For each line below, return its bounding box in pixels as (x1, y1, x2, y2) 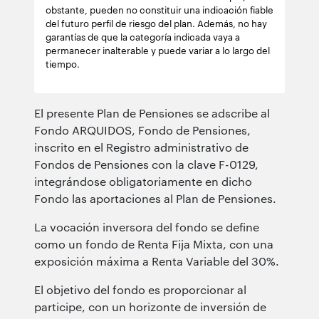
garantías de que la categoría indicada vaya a (46, 31, 240, 42)
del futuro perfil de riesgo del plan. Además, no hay (46, 17, 267, 28)
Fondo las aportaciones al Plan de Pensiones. (34, 191, 276, 205)
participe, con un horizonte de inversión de (34, 299, 266, 313)
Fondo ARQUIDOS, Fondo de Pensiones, (34, 122, 251, 137)
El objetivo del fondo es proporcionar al (34, 282, 246, 296)
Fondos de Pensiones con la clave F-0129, (34, 157, 258, 171)
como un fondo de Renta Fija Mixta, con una (34, 236, 273, 251)
